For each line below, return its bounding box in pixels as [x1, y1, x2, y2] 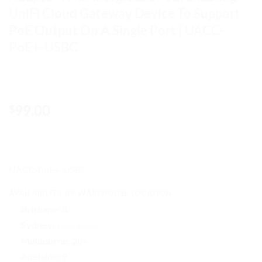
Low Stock [56, 219, 100, 230]
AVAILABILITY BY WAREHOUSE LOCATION [9, 188, 172, 198]
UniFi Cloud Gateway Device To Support [9, 5, 240, 21]
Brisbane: [20, 203, 60, 215]
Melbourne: [20, 235, 70, 246]
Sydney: [20, 219, 55, 230]
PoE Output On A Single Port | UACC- [9, 22, 223, 38]
